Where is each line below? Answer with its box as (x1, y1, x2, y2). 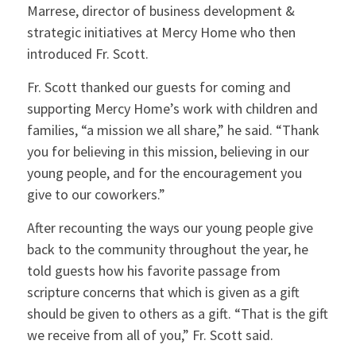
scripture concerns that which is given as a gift (26, 283, 300, 302)
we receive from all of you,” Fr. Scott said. (26, 326, 273, 345)
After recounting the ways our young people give (26, 219, 313, 238)
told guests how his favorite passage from (26, 261, 281, 281)
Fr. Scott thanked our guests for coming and (26, 77, 291, 96)
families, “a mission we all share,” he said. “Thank (26, 120, 319, 139)
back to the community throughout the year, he (26, 240, 308, 259)
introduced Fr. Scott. (26, 44, 149, 63)
